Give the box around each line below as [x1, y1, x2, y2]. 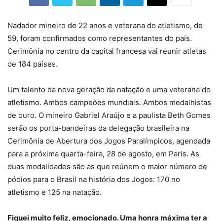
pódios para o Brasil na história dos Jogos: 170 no [7, 174, 180, 184]
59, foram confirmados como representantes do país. [7, 33, 192, 43]
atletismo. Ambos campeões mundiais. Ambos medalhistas [7, 97, 211, 107]
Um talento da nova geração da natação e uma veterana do [7, 84, 211, 94]
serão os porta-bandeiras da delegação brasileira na [7, 123, 189, 133]
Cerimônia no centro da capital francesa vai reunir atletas [7, 46, 206, 56]
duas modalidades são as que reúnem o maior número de [7, 161, 207, 171]
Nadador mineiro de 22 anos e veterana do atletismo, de [7, 20, 203, 30]
